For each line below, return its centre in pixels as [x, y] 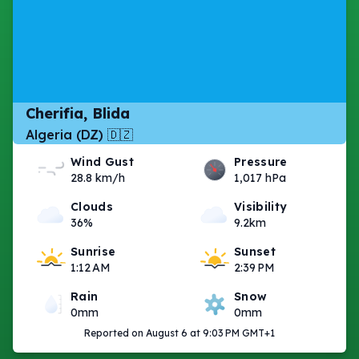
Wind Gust [103, 162]
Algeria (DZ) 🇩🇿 [79, 135]
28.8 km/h [98, 178]
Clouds [92, 207]
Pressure [261, 162]
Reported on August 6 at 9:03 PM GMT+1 [179, 333]
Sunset [255, 252]
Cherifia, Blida [78, 113]
